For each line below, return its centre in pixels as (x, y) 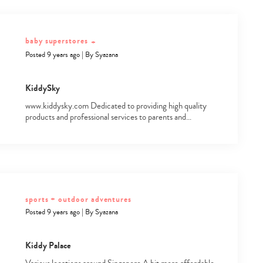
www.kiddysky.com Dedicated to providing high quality (116, 106)
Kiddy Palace (48, 245)
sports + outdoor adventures (78, 199)
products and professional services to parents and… (108, 117)
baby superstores (56, 41)
